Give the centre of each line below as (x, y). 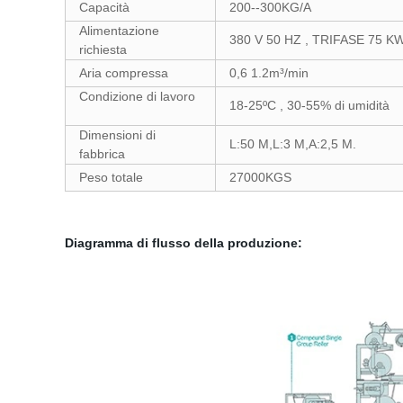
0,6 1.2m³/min (269, 73)
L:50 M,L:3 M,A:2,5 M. (293, 144)
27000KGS (264, 177)
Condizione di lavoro (137, 96)
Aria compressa (127, 73)
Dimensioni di (117, 135)
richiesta (107, 49)
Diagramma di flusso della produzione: (184, 243)
